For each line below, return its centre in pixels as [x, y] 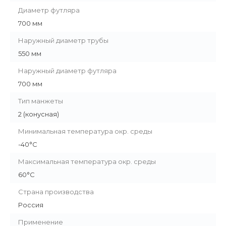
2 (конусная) [39, 114]
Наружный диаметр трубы [63, 41]
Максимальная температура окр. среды [87, 162]
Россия [31, 205]
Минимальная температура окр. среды [85, 131]
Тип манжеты [41, 101]
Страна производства [56, 192]
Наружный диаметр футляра [67, 71]
